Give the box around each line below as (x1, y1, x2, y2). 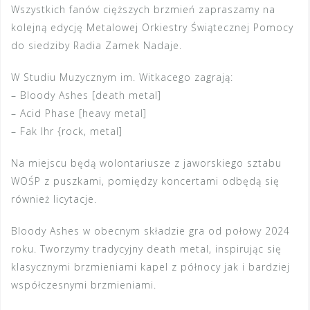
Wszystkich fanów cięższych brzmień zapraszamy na (11, 3, 275, 17)
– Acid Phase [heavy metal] (11, 107, 147, 120)
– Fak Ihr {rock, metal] (11, 125, 122, 138)
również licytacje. (11, 192, 97, 206)
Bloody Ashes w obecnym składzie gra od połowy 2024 (11, 224, 290, 238)
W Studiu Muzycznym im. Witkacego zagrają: (11, 71, 233, 84)
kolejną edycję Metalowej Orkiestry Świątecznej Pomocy (11, 21, 293, 35)
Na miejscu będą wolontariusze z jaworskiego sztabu (11, 156, 282, 170)
